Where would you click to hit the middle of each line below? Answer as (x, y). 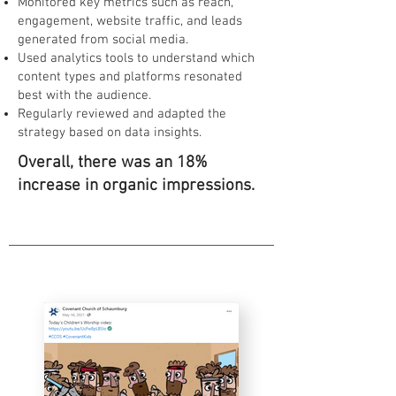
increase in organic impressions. (136, 186)
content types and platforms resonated (130, 77)
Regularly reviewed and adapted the (122, 114)
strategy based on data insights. (110, 133)
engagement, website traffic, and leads (130, 21)
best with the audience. (84, 95)
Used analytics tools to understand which (136, 58)
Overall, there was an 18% (113, 163)
